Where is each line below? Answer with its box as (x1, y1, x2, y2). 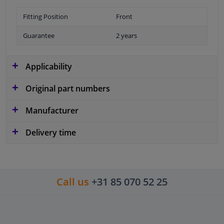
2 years (116, 30, 137, 40)
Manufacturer (23, 104, 78, 116)
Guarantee (23, 30, 54, 40)
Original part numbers (23, 82, 110, 94)
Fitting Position (23, 11, 68, 21)
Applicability (23, 60, 72, 72)
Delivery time (23, 126, 76, 138)
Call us (56, 174, 89, 188)
